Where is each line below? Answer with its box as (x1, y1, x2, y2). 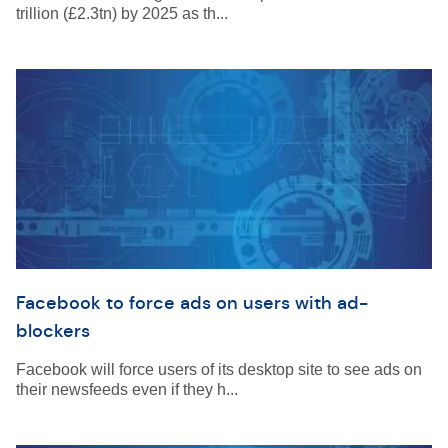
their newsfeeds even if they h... (16, 381, 238, 398)
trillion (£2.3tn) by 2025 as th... (16, 5, 228, 22)
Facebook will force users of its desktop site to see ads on (16, 361, 422, 378)
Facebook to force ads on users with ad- (16, 292, 368, 314)
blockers (16, 320, 90, 342)
